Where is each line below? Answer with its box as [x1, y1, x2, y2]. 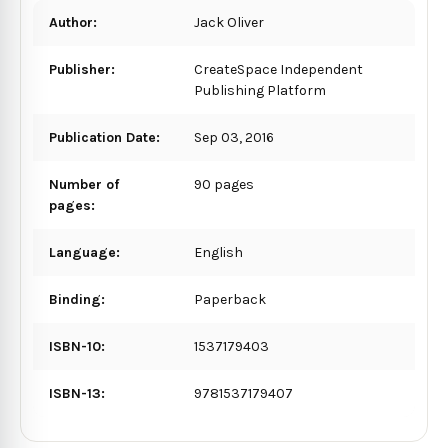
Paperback [194, 290, 267, 308]
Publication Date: [49, 128, 160, 146]
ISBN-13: [49, 384, 105, 402]
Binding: [49, 290, 105, 308]
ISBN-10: [49, 337, 105, 355]
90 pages [194, 175, 255, 193]
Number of [49, 175, 119, 193]
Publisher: [49, 60, 115, 78]
